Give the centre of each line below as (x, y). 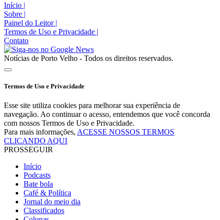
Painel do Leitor (30, 23)
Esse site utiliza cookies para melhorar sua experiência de (92, 106)
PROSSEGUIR (28, 150)
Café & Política (47, 193)
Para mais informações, (41, 132)
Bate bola (38, 184)
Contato (16, 41)
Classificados (44, 211)
